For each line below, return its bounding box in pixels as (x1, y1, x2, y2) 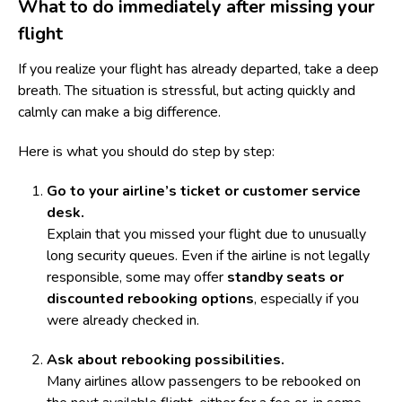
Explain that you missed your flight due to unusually (47, 224, 366, 244)
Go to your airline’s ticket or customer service (47, 181, 361, 201)
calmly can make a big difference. (18, 102, 221, 122)
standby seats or (227, 267, 344, 287)
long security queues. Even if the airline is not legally (47, 246, 370, 266)
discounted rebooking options (47, 289, 254, 309)
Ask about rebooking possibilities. (47, 350, 284, 370)
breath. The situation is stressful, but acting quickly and (18, 81, 355, 100)
